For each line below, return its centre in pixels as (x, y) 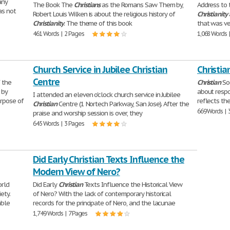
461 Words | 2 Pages (59, 34)
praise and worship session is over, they (88, 113)
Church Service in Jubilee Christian (100, 70)
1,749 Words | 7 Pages (60, 214)
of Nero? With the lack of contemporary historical (102, 194)
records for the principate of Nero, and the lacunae (104, 203)
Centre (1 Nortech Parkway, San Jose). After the (123, 104)
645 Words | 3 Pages (59, 124)
